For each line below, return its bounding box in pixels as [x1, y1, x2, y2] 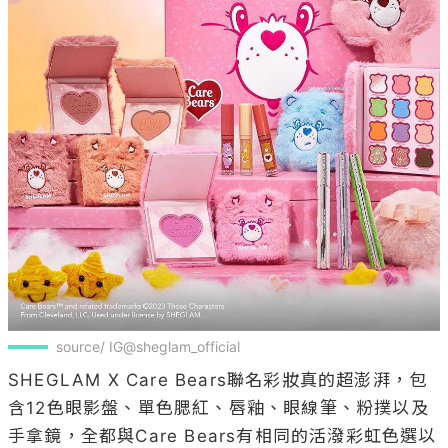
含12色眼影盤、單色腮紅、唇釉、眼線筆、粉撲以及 [8, 397, 429, 418]
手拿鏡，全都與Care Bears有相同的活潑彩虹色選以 [8, 425, 437, 446]
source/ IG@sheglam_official [56, 337, 240, 355]
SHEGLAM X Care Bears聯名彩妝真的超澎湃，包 [8, 369, 428, 390]
